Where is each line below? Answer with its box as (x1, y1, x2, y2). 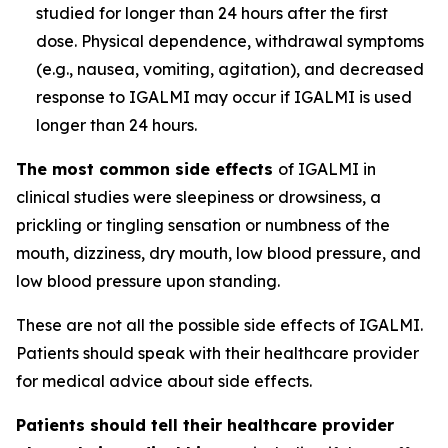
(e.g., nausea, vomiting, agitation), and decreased (36, 58, 424, 79)
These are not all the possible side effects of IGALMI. (16, 314, 423, 335)
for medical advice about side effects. (16, 370, 312, 391)
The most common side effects (16, 158, 278, 179)
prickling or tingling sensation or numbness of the (16, 214, 390, 235)
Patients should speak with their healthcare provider (16, 342, 419, 363)
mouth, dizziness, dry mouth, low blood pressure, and (16, 242, 421, 263)
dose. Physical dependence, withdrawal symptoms (36, 30, 424, 51)
